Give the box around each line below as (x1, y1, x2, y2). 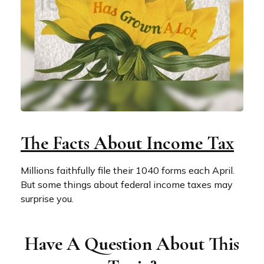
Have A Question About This (25, 232, 239, 255)
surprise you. (21, 192, 74, 204)
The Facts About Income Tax (21, 131, 234, 154)
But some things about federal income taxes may (21, 178, 233, 190)
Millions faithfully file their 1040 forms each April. (21, 164, 235, 176)
